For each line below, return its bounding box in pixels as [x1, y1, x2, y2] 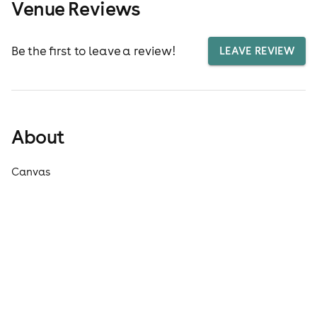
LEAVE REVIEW [219, 44, 294, 58]
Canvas [11, 165, 50, 179]
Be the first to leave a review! [11, 42, 175, 59]
